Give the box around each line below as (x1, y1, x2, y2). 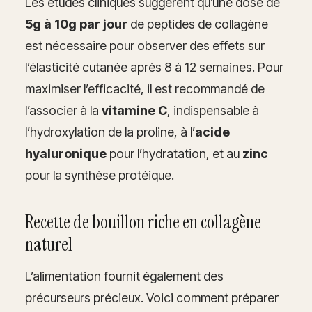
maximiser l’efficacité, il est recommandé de (25, 81, 265, 96)
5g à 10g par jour (25, 16, 127, 31)
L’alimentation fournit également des (25, 268, 224, 283)
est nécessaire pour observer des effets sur (25, 38, 265, 53)
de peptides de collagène (127, 16, 268, 31)
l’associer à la (25, 102, 102, 118)
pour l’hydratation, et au (107, 146, 242, 161)
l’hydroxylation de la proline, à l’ (25, 124, 195, 139)
